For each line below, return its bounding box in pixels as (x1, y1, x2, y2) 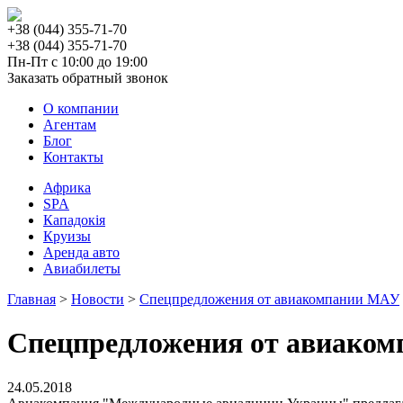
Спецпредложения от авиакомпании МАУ (139, 291, 399, 307)
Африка (43, 180, 91, 195)
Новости (71, 291, 124, 307)
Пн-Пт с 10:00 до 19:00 (7, 54, 148, 69)
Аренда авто (43, 245, 120, 260)
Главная (7, 291, 56, 307)
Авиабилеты (43, 261, 121, 276)
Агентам (43, 117, 96, 132)
